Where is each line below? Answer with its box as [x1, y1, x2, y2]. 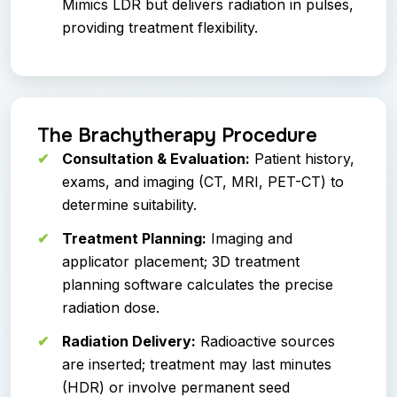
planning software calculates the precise [62, 275, 333, 293]
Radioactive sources [196, 331, 335, 350]
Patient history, [250, 149, 354, 167]
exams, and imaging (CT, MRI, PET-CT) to [62, 172, 344, 191]
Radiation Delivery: [62, 331, 196, 350]
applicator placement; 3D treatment [62, 252, 300, 270]
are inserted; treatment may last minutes [62, 354, 331, 373]
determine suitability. [62, 195, 197, 214]
